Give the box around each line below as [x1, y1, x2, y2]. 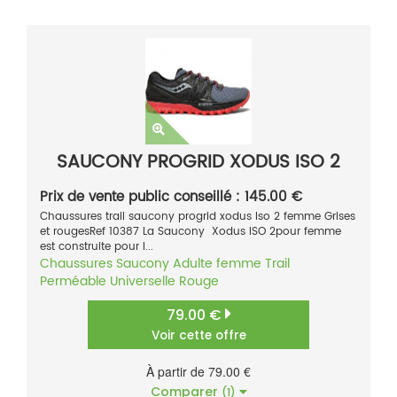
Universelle [110, 271, 175, 292]
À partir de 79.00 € [146, 362, 251, 381]
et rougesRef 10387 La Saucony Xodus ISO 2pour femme [40, 223, 341, 241]
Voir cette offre [151, 327, 246, 345]
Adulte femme [173, 253, 261, 275]
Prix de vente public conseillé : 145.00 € [40, 186, 302, 209]
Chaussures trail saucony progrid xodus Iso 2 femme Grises [40, 208, 355, 226]
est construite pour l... [40, 238, 153, 256]
